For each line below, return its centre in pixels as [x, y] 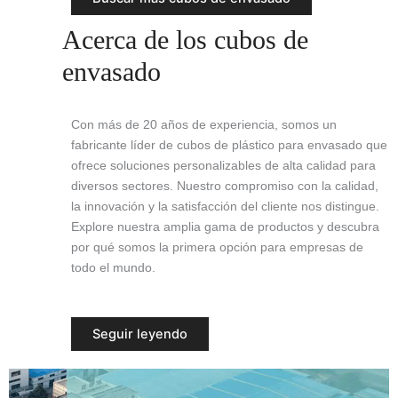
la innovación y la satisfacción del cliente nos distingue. [225, 206]
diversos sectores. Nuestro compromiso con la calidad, [225, 185]
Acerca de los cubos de [185, 39]
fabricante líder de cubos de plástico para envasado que [229, 144]
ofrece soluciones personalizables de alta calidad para [223, 165]
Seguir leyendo [140, 334]
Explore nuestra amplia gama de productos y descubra [225, 226]
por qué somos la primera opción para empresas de [217, 247]
